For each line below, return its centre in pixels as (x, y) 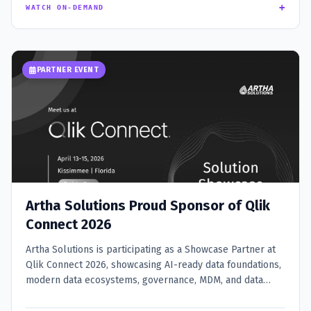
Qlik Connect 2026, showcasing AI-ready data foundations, (153, 265)
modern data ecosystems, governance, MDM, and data (144, 280)
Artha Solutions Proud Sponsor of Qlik (148, 206)
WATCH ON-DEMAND (65, 8)
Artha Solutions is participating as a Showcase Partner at (151, 250)
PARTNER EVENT (67, 70)
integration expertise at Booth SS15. (105, 296)
